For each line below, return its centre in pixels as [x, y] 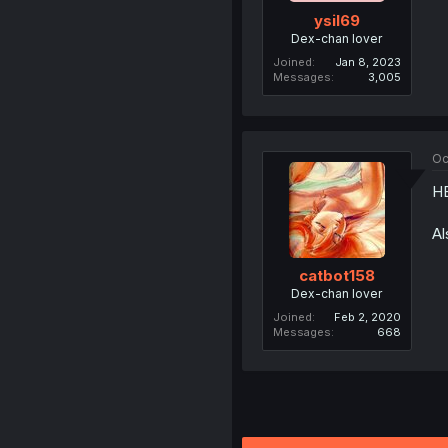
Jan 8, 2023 [367, 61]
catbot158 [336, 276]
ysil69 [336, 20]
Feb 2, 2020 [367, 317]
